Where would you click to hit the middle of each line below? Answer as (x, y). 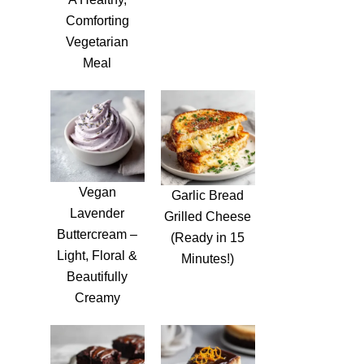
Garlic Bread (208, 196)
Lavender (97, 213)
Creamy (97, 297)
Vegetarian (97, 41)
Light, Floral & (97, 255)
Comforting (97, 20)
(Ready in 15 (208, 238)
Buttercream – (97, 234)
